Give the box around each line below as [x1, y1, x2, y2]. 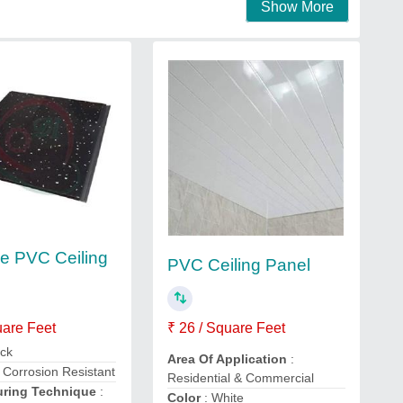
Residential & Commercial [166, 371, 314, 386]
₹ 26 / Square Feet [166, 320, 285, 336]
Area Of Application [166, 352, 287, 367]
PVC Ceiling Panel [166, 255, 310, 274]
